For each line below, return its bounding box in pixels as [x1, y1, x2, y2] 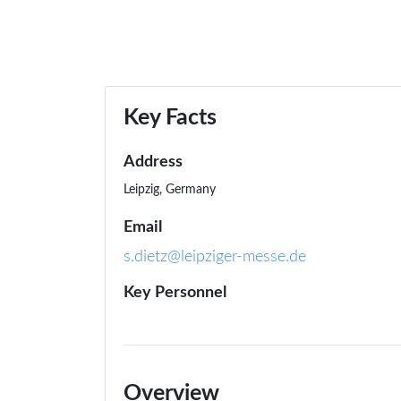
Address [124, 154, 183, 171]
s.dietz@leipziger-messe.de [124, 249, 306, 266]
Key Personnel [124, 285, 226, 302]
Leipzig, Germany [124, 183, 216, 197]
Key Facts [124, 107, 217, 130]
